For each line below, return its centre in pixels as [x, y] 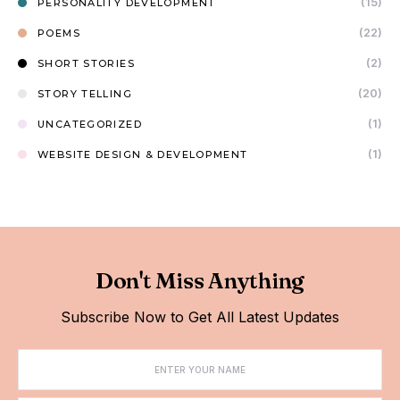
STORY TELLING [85, 94]
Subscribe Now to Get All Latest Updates [200, 317]
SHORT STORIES [86, 63]
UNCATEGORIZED [90, 124]
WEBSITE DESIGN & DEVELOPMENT [143, 154]
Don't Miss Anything [200, 280]
